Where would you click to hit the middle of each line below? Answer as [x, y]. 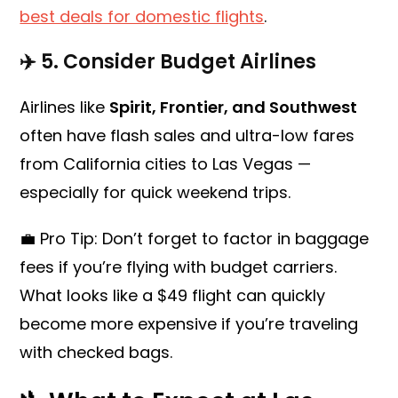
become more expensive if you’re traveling [189, 324]
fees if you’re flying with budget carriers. [179, 267]
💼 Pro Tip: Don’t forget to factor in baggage [195, 239]
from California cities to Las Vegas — [166, 164]
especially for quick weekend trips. [155, 193]
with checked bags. [96, 353]
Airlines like [65, 107]
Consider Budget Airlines [190, 62]
